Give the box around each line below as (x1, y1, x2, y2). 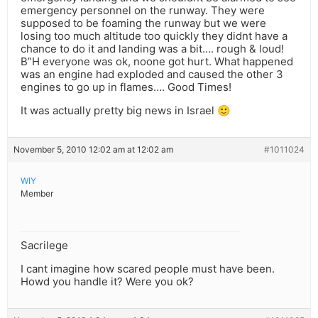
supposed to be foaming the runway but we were (21, 16, 266, 31)
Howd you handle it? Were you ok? (21, 275, 194, 289)
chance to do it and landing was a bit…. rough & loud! (21, 42, 284, 56)
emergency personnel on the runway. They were (21, 4, 265, 18)
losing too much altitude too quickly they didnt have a (21, 29, 287, 43)
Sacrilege (21, 238, 68, 253)
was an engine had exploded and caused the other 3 (21, 67, 283, 82)
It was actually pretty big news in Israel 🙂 (21, 104, 231, 118)
